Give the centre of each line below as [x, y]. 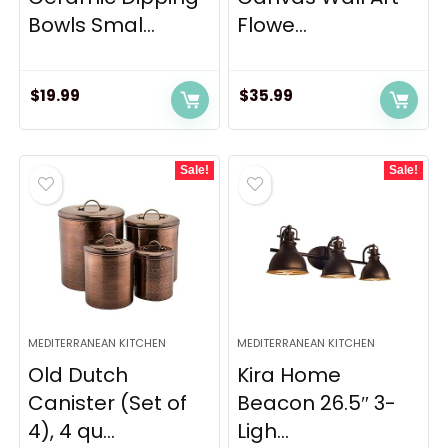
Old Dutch [78, 375]
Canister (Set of [108, 403]
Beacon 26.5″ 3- [317, 403]
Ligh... [263, 431]
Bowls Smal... [92, 25]
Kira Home [289, 375]
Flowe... [272, 25]
